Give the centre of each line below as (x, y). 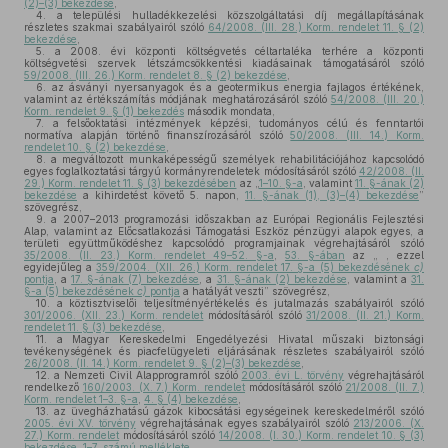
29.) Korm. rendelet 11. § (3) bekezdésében (130, 183)
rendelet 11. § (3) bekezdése (93, 327)
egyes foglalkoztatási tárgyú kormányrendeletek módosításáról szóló (191, 171)
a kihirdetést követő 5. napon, (161, 195)
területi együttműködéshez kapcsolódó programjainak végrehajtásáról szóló (224, 243)
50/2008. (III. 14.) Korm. (357, 135)
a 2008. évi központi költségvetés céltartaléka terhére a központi (234, 51)
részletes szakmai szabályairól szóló (116, 27)
